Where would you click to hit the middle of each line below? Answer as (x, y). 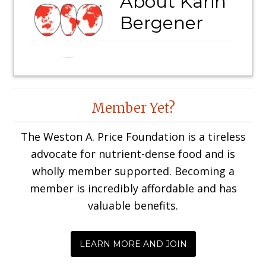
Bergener (162, 23)
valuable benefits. (133, 206)
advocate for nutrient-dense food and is (133, 154)
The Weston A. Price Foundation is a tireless (133, 137)
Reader (42, 98)
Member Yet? (133, 108)
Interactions (64, 120)
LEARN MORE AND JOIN (133, 244)
